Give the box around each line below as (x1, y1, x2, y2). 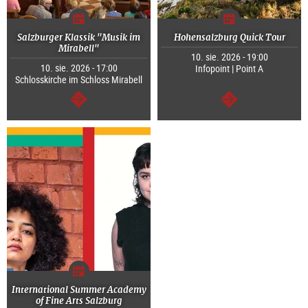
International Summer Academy (11, 284, 146, 296)
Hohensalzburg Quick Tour (173, 32, 285, 44)
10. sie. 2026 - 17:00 (40, 61, 118, 75)
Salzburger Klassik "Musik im (17, 32, 140, 44)
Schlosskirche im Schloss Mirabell (15, 73, 142, 87)
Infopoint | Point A (195, 62, 263, 76)
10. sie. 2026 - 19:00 (190, 50, 268, 64)
